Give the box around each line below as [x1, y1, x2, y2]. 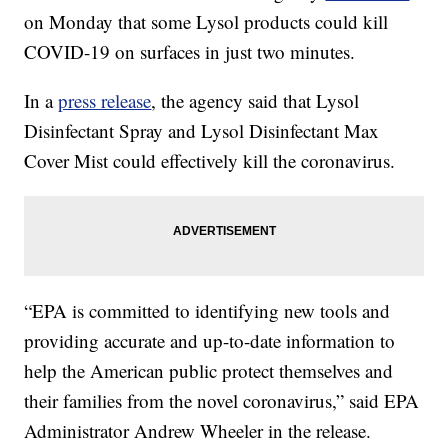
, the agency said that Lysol [151, 88, 360, 114]
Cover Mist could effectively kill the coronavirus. [24, 148, 396, 174]
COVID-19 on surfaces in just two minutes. [24, 39, 356, 65]
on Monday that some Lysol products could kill [24, 9, 389, 35]
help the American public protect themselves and [24, 358, 394, 384]
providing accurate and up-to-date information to [24, 328, 396, 354]
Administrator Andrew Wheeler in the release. [24, 418, 372, 444]
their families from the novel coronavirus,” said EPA [24, 388, 420, 414]
